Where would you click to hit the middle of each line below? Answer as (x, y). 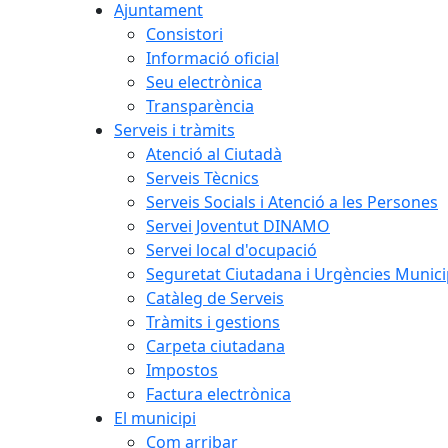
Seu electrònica (204, 82)
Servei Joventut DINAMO (238, 226)
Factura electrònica (218, 394)
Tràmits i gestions (213, 322)
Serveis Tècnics (202, 178)
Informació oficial (212, 58)
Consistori (184, 34)
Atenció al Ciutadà (214, 154)
